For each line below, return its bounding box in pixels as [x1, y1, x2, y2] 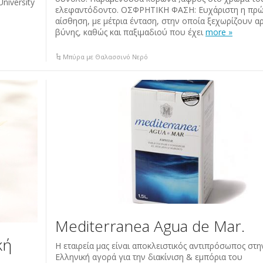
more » [205, 26, 232, 38]
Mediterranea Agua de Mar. [55, 215, 245, 237]
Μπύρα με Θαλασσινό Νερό [63, 52, 149, 61]
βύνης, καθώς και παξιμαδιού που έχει [55, 26, 205, 38]
